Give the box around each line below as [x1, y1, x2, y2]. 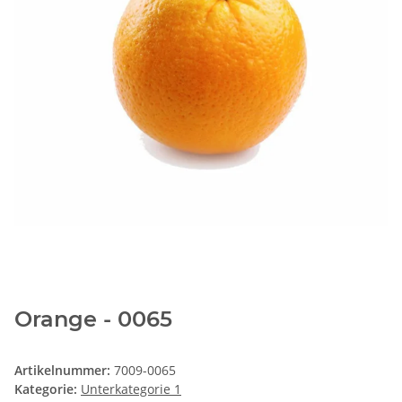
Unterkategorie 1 [81, 380, 181, 398]
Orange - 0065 [14, 306, 172, 333]
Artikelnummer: [14, 362, 114, 380]
